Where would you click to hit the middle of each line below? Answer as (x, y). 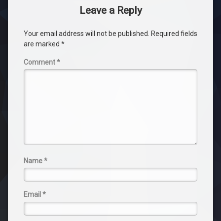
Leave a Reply (110, 10)
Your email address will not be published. (87, 34)
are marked (42, 44)
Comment (40, 62)
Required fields (174, 34)
